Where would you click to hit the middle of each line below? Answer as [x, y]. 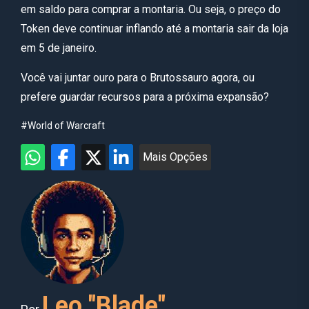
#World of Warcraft [63, 125]
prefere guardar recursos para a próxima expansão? [145, 97]
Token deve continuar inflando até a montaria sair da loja [154, 28]
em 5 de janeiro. [59, 48]
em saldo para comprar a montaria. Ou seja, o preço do [151, 9]
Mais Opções [175, 157]
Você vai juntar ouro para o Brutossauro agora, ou [138, 77]
